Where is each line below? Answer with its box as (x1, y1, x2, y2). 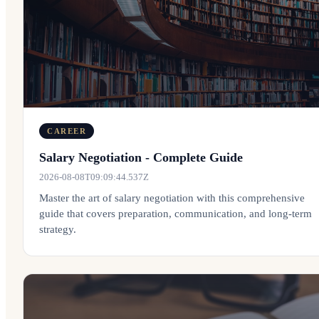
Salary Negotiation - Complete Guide (39, 150, 243, 164)
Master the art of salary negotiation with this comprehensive (39, 192, 305, 204)
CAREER (47, 127, 87, 135)
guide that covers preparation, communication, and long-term (39, 208, 312, 219)
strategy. (39, 224, 76, 235)
